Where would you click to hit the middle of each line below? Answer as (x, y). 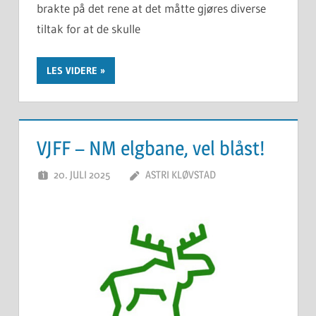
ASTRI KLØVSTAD (180, 175)
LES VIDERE (72, 70)
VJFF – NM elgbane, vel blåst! (151, 148)
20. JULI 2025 (82, 175)
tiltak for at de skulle (89, 29)
